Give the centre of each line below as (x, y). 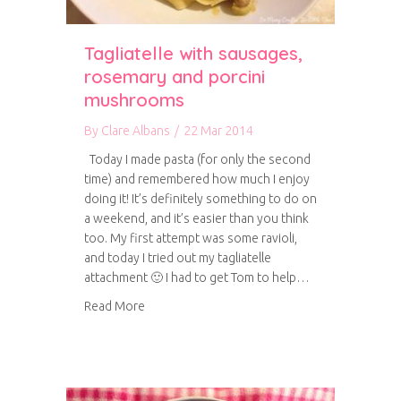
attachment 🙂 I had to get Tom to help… (197, 277)
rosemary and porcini (175, 77)
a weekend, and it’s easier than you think (196, 218)
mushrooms (134, 100)
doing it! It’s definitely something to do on (200, 199)
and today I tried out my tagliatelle (178, 258)
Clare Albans (136, 131)
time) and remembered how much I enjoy (197, 179)
